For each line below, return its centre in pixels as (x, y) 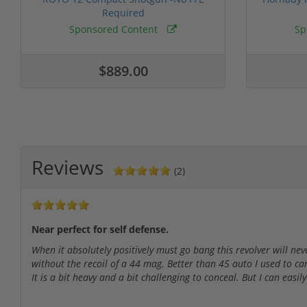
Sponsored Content (115, 29)
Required (123, 12)
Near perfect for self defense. (100, 229)
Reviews (67, 167)
